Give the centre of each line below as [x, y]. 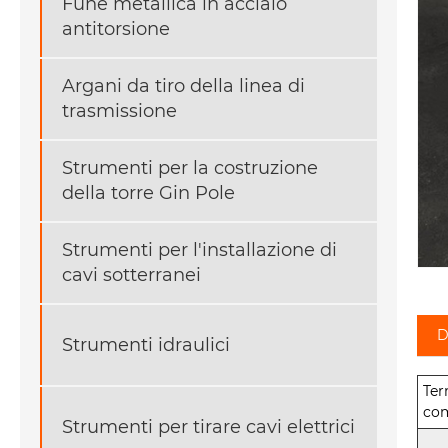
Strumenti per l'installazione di [199, 250]
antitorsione [116, 29]
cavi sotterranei [131, 275]
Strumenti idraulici [146, 344]
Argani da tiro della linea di [183, 86]
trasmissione [119, 111]
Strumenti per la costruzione [190, 168]
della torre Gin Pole [148, 193]
